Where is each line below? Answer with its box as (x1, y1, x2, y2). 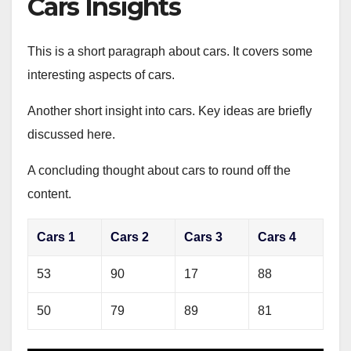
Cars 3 (184, 230, 223, 244)
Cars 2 (110, 230, 150, 244)
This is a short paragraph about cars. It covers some (27, 45, 313, 59)
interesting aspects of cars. (27, 68, 175, 82)
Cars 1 (37, 230, 76, 244)
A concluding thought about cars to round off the (27, 164, 291, 178)
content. (27, 187, 71, 201)
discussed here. (27, 128, 115, 142)
